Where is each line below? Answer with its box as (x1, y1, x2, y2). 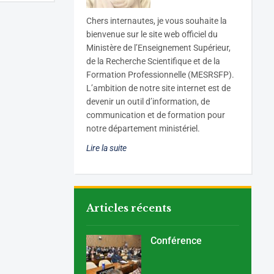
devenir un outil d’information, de (86, 97, 210, 107)
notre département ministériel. (86, 124, 201, 134)
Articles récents (86, 202, 172, 215)
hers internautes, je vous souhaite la (92, 16, 228, 26)
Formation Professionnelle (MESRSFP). (86, 70, 235, 80)
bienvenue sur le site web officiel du (86, 29, 218, 40)
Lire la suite (86, 143, 127, 154)
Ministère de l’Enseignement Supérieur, (86, 43, 231, 53)
